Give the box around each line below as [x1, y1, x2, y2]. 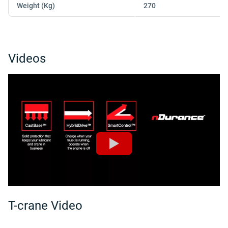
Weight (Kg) [17, 1, 55, 10]
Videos [8, 51, 46, 66]
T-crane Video [8, 198, 82, 213]
